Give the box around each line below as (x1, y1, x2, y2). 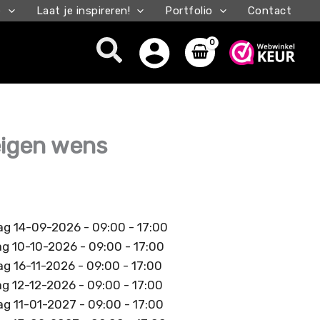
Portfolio (165, 4, 213, 17)
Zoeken (96, 33, 195, 66)
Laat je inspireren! (36, 4, 130, 17)
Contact (247, 4, 291, 17)
